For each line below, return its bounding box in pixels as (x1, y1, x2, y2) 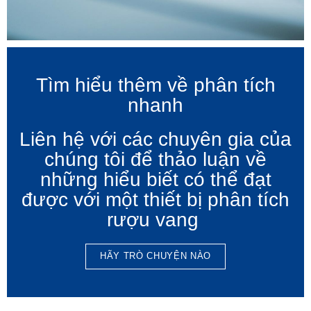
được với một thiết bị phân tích (22, 188, 289, 210)
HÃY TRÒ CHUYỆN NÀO (100, 250, 211, 261)
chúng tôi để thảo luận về (44, 148, 267, 170)
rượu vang (107, 208, 204, 230)
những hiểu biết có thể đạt (40, 168, 271, 190)
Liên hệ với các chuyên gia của (19, 128, 292, 150)
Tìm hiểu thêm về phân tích (35, 74, 276, 96)
